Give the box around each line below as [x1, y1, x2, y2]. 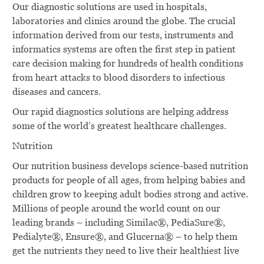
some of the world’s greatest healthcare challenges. [12, 120, 226, 131]
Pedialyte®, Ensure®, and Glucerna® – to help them [12, 230, 237, 242]
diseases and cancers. [12, 85, 101, 97]
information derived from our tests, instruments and [12, 29, 233, 41]
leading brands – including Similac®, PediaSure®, [12, 216, 225, 228]
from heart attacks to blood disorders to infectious [12, 71, 225, 83]
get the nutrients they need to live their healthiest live [12, 245, 239, 256]
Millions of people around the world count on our [12, 202, 220, 214]
